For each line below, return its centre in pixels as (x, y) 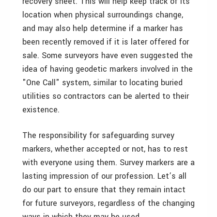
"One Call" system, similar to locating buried (102, 83)
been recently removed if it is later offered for (106, 42)
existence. (41, 110)
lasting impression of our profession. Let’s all (104, 176)
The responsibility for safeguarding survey (98, 135)
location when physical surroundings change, (103, 15)
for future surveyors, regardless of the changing (108, 203)
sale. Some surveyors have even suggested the (108, 55)
